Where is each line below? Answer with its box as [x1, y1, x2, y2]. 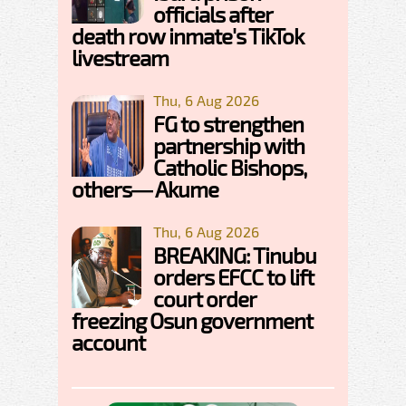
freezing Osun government [72, 307, 313, 334]
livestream [72, 44, 169, 72]
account [72, 329, 145, 356]
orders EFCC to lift [153, 264, 314, 291]
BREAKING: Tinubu [153, 242, 316, 269]
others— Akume [72, 176, 218, 203]
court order [153, 285, 256, 313]
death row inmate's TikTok [72, 23, 304, 50]
